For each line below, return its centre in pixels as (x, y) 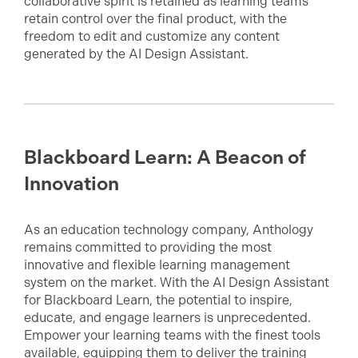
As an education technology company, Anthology (169, 230)
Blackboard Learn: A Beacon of (165, 157)
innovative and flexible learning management (157, 265)
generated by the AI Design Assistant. (136, 54)
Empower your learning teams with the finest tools (172, 335)
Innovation (72, 184)
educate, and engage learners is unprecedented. (167, 318)
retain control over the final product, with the (155, 19)
